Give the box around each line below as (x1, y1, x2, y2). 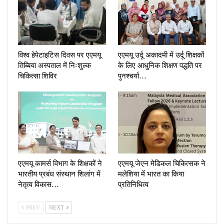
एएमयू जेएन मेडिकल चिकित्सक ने (118, 159, 205, 167)
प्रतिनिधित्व (118, 180, 148, 188)
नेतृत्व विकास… (18, 180, 59, 188)
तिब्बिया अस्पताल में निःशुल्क (18, 61, 91, 70)
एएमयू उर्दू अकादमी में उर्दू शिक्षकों (118, 51, 204, 59)
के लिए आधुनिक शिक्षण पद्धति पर (118, 61, 202, 70)
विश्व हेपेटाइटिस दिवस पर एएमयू (18, 51, 101, 59)
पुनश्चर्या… (118, 72, 146, 80)
